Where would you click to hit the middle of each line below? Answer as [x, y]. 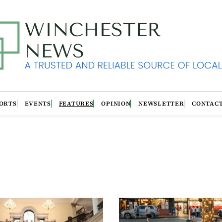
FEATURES [76, 103]
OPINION [116, 103]
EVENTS [38, 103]
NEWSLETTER [161, 103]
